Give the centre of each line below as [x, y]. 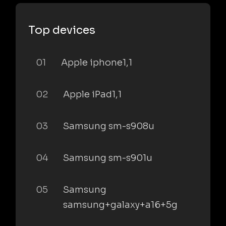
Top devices [62, 30]
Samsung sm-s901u [108, 158]
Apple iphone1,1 [97, 62]
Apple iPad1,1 [92, 94]
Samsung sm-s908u [109, 126]
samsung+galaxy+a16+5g [120, 205]
